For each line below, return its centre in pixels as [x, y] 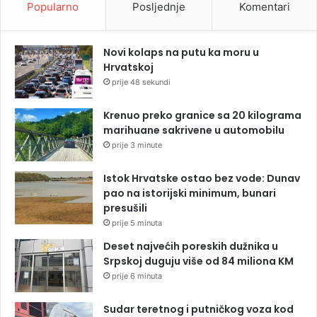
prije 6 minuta [137, 276]
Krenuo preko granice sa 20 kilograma [202, 115]
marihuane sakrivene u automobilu [194, 130]
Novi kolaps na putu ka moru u [181, 52]
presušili [125, 208]
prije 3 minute [137, 145]
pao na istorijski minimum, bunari [190, 193]
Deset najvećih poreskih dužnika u [191, 246]
